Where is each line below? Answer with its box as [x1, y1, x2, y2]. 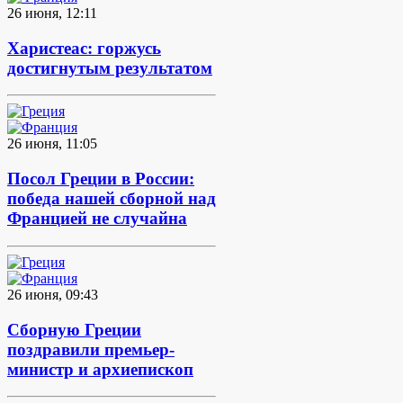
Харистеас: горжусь [7, 38, 161, 58]
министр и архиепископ [7, 359, 193, 379]
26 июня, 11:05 [7, 136, 97, 152]
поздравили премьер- [7, 339, 175, 359]
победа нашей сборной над [7, 189, 216, 209]
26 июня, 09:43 [7, 286, 98, 302]
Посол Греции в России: [7, 169, 194, 189]
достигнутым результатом [7, 58, 212, 77]
